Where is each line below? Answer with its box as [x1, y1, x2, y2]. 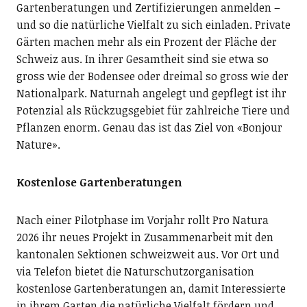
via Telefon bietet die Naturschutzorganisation [16, 264, 254, 279]
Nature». [16, 137, 60, 152]
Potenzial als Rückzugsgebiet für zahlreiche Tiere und [16, 103, 290, 118]
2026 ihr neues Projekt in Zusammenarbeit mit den [16, 230, 273, 245]
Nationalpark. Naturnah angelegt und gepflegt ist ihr [16, 86, 286, 101]
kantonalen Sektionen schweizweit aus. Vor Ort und [16, 247, 280, 262]
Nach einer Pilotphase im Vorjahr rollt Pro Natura [16, 212, 269, 228]
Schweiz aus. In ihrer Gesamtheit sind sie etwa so [16, 51, 269, 66]
